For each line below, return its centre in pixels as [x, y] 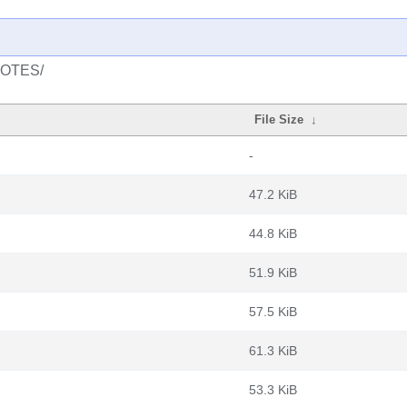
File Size [279, 119]
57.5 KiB [273, 312]
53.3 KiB [273, 390]
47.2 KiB [273, 194]
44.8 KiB [273, 233]
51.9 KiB [273, 273]
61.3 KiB [273, 351]
